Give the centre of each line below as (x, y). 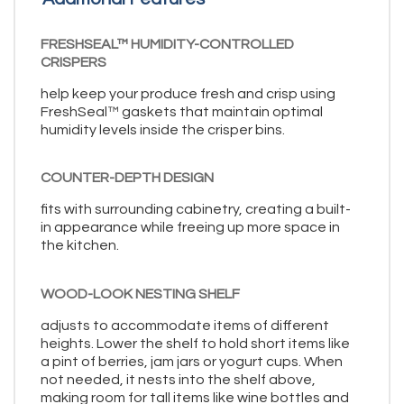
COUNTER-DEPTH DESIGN (127, 178)
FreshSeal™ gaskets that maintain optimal (182, 111)
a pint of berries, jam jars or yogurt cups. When (192, 361)
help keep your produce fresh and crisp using (188, 93)
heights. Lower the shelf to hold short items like (195, 343)
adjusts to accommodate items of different (185, 325)
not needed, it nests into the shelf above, (178, 379)
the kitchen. (80, 246)
